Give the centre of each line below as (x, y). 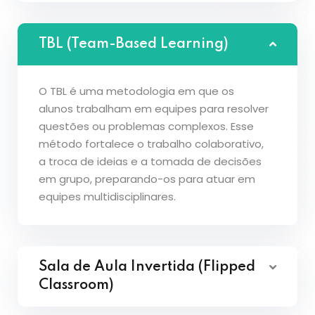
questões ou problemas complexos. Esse (146, 126)
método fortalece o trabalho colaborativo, (151, 144)
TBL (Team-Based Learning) (134, 44)
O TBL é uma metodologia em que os (136, 91)
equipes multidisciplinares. (107, 197)
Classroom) (76, 285)
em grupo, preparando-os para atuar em (147, 179)
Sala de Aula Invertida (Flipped (147, 267)
